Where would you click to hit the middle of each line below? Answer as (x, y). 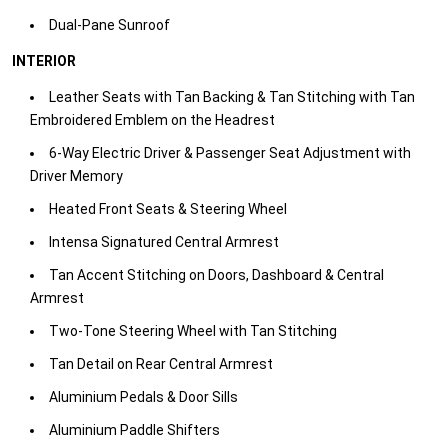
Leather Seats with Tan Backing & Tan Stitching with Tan (232, 97)
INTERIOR (44, 61)
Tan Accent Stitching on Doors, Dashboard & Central (216, 275)
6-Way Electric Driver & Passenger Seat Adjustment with (230, 153)
